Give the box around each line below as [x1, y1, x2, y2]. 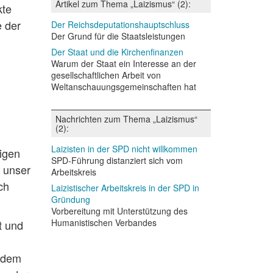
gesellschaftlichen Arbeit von [51, 69, 161, 81]
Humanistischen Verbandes [51, 216, 157, 229]
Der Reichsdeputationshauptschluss [51, 18, 190, 30]
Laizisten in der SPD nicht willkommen [51, 143, 197, 155]
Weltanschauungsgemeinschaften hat [51, 80, 196, 93]
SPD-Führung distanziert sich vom [51, 154, 183, 166]
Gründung [51, 193, 90, 205]
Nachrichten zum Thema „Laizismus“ [55, 113, 197, 125]
